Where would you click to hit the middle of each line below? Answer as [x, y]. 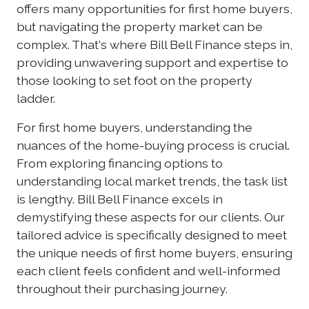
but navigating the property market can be [140, 27]
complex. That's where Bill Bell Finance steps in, [154, 44]
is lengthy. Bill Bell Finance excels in [120, 199]
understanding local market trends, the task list [152, 181]
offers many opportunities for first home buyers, [154, 9]
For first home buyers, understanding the [134, 127]
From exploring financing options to [120, 163]
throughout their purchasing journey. [122, 289]
